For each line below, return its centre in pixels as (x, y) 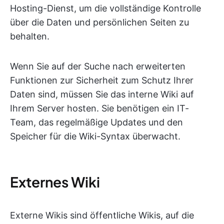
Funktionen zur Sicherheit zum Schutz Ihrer (102, 80)
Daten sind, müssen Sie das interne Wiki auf (102, 94)
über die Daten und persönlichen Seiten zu (99, 22)
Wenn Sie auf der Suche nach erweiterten (98, 66)
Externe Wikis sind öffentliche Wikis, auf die (102, 215)
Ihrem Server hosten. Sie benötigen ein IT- (99, 108)
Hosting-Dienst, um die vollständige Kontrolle (105, 8)
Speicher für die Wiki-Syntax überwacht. (95, 136)
